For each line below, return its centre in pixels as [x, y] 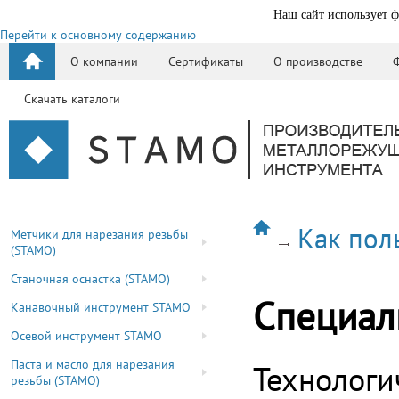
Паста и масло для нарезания [93, 364]
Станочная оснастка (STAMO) [90, 279]
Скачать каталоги [72, 99]
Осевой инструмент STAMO [86, 336]
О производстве [318, 61]
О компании [104, 61]
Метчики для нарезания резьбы [99, 234]
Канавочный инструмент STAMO [101, 307]
